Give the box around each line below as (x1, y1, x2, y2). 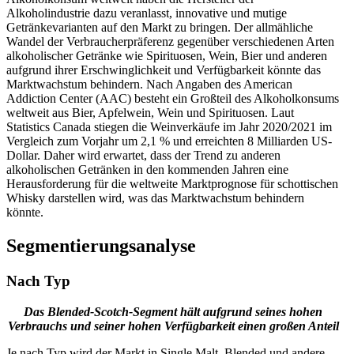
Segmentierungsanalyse (6, 235, 196, 257)
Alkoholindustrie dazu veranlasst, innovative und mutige (6, 6, 287, 21)
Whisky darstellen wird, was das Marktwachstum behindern (6, 191, 304, 205)
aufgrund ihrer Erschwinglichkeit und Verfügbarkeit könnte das (6, 63, 321, 77)
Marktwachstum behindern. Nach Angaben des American (6, 77, 292, 92)
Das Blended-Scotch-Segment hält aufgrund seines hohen (24, 304, 322, 318)
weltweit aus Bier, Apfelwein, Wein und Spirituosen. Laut (6, 106, 294, 120)
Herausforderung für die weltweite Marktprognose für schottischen (6, 177, 338, 191)
